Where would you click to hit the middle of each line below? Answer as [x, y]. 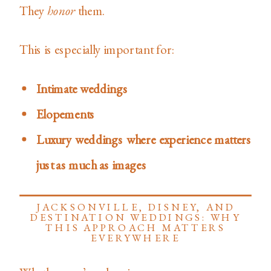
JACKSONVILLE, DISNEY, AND [135, 207]
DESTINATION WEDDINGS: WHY [135, 217]
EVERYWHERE [135, 238]
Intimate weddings [82, 88]
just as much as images [92, 164]
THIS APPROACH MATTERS [135, 228]
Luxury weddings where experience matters [144, 139]
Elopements [66, 113]
